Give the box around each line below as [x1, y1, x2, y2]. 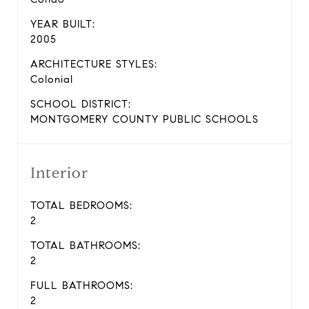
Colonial [30, 73, 73, 86]
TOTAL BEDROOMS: [30, 199, 132, 212]
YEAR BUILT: [30, 18, 95, 30]
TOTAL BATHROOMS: [30, 239, 141, 252]
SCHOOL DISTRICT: [30, 98, 131, 110]
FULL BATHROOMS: [30, 279, 133, 292]
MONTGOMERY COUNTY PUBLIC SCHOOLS [30, 113, 259, 126]
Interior [30, 163, 88, 182]
